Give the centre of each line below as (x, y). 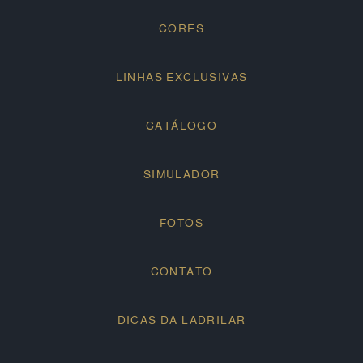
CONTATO (181, 272)
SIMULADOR (181, 175)
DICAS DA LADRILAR (181, 320)
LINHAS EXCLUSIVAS (181, 77)
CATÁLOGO (181, 126)
